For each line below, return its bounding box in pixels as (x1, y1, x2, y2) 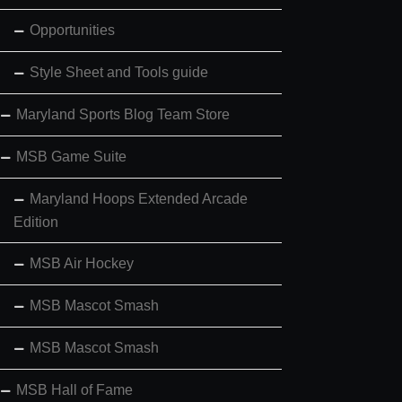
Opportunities (30, 22, 115, 38)
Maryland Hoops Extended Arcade (30, 190, 248, 206)
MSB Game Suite (16, 148, 127, 164)
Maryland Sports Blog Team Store (16, 106, 230, 122)
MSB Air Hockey (30, 255, 134, 271)
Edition (13, 214, 58, 230)
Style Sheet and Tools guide (30, 64, 208, 80)
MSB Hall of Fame (16, 381, 133, 398)
